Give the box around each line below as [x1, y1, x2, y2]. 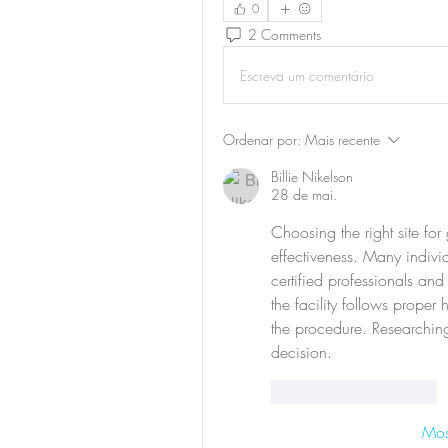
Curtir [301, 382, 332, 402]
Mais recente [305, 130, 380, 150]
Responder [376, 382, 437, 402]
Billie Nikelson [271, 167, 353, 187]
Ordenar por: [223, 130, 301, 150]
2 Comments [248, 24, 321, 44]
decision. [271, 341, 332, 364]
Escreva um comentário [240, 65, 374, 85]
